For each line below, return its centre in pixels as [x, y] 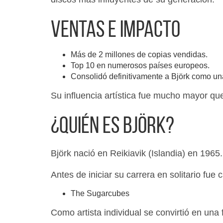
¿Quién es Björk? [112, 127]
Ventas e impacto [115, 31]
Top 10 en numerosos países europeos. [140, 65]
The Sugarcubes [100, 193]
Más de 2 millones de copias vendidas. [139, 55]
